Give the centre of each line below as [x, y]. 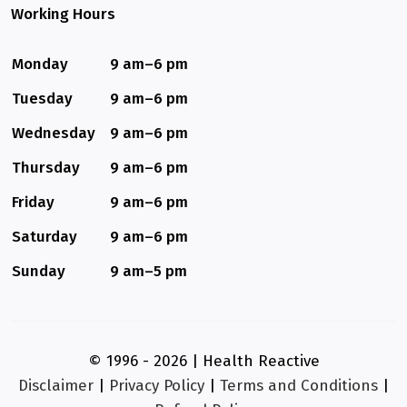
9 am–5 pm [149, 272]
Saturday [45, 237]
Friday [33, 203]
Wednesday [54, 134]
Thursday [46, 168]
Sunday [39, 272]
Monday [40, 65]
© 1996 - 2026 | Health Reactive [203, 362]
